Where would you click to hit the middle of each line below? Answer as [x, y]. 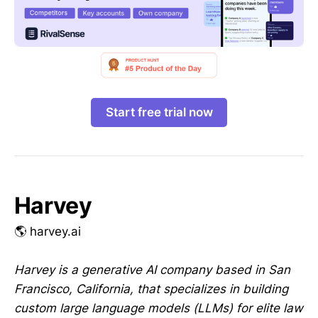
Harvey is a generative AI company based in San [152, 269]
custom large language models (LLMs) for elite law [159, 308]
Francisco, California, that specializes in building [151, 289]
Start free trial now [159, 112]
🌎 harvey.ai [48, 231]
